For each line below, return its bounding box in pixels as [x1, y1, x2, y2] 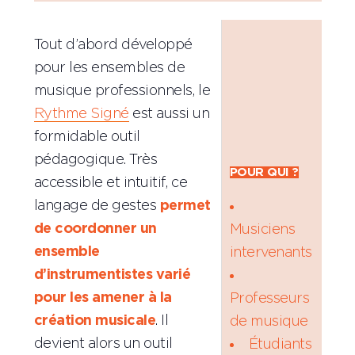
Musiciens [229, 222, 296, 237]
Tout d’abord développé [33, 37, 193, 52]
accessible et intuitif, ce [33, 175, 188, 190]
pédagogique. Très [33, 152, 158, 167]
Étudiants [248, 337, 312, 352]
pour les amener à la [33, 290, 172, 305]
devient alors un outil [33, 336, 173, 351]
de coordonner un [33, 221, 157, 236]
